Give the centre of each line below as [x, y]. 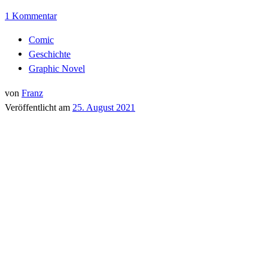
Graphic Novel [57, 69]
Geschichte [50, 54]
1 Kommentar [31, 16]
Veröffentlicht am [39, 107]
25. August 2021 [104, 107]
